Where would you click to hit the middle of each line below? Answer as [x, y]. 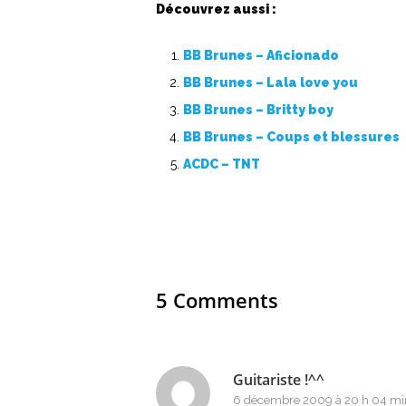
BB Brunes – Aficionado [261, 55]
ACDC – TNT [222, 164]
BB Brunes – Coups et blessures [291, 137]
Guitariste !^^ [279, 380]
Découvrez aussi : [216, 9]
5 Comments [217, 300]
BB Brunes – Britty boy [258, 110]
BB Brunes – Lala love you [271, 82]
